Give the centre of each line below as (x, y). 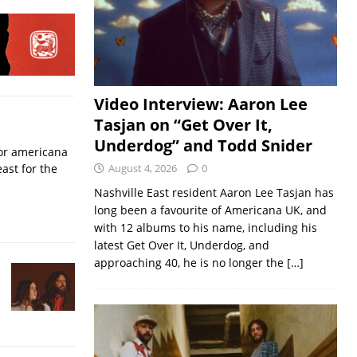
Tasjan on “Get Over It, (183, 125)
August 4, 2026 (142, 169)
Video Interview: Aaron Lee (200, 104)
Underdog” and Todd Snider (203, 146)
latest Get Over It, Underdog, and (181, 245)
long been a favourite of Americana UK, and (210, 210)
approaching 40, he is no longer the (190, 263)
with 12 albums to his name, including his (205, 228)
